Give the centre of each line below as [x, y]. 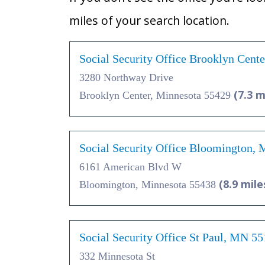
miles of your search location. [149, 20]
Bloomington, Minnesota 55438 [149, 184]
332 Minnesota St [117, 256]
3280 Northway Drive [126, 77]
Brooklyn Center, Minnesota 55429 [156, 95]
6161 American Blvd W [130, 167]
